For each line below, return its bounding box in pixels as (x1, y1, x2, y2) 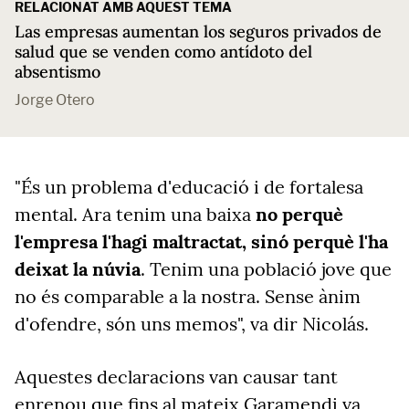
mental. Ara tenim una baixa (15, 203, 256, 225)
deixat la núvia (15, 257, 141, 280)
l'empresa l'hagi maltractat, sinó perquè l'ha (15, 230, 388, 253)
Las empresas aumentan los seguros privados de (15, 21, 382, 42)
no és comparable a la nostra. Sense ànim (15, 285, 361, 308)
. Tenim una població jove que (141, 257, 392, 280)
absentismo (15, 61, 100, 82)
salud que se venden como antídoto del (15, 41, 312, 62)
